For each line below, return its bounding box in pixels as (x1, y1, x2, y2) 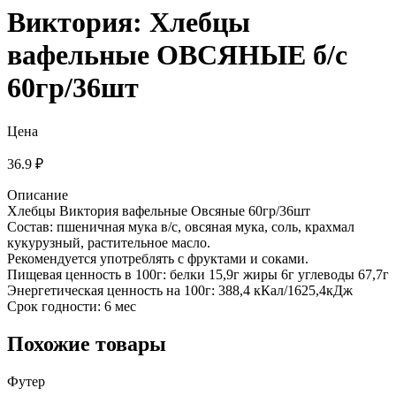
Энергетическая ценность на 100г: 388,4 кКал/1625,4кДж (7, 282, 353, 298)
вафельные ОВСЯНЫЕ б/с (7, 39, 347, 72)
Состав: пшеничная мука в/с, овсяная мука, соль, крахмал (7, 218, 354, 234)
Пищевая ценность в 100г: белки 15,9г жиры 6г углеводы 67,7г (7, 266, 389, 282)
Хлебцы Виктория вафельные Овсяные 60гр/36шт (7, 202, 310, 218)
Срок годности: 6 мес (7, 298, 136, 314)
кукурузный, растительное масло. (7, 234, 210, 250)
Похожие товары (7, 331, 166, 355)
